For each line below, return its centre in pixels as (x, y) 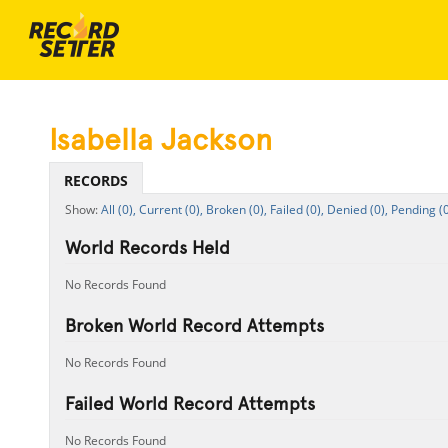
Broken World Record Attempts (194, 325)
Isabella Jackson (160, 139)
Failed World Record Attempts (189, 403)
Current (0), (170, 209)
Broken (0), (236, 209)
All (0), (118, 209)
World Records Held (147, 247)
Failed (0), (296, 209)
